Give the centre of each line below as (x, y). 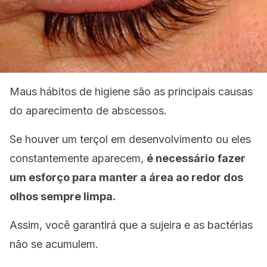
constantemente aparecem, (78, 158)
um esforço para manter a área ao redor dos (126, 177)
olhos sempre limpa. (63, 196)
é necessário (181, 158)
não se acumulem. (54, 244)
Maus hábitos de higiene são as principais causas (131, 91)
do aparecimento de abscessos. (88, 111)
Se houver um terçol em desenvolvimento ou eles (130, 139)
